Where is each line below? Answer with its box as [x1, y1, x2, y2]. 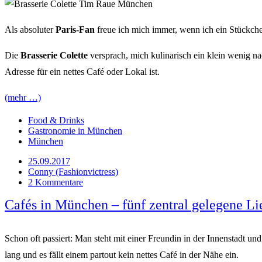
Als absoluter [5, 24, 56, 35]
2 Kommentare [28, 177, 83, 187]
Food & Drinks [28, 115, 84, 125]
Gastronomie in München [28, 125, 122, 136]
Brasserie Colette [20, 50, 88, 60]
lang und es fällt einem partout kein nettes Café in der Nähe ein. [5, 249, 239, 260]
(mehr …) [5, 92, 41, 102]
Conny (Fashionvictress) [28, 166, 118, 177]
